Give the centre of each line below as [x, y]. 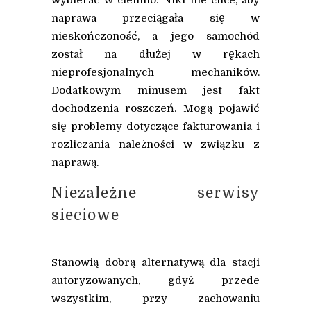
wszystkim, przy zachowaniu [155, 299]
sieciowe [85, 216]
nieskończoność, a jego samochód [155, 36]
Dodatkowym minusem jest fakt [155, 91]
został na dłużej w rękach [155, 54]
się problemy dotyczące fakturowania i [155, 127]
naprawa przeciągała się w [155, 18]
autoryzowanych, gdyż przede [155, 281]
